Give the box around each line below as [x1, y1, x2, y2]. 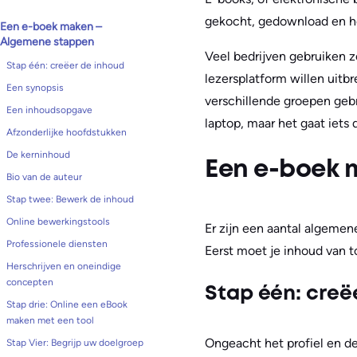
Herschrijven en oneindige [6, 261, 121, 272]
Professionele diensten [6, 238, 108, 249]
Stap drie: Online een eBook [6, 299, 127, 310]
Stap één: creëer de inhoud [6, 60, 124, 71]
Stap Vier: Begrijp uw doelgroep [6, 337, 143, 348]
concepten [6, 277, 53, 288]
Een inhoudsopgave [6, 104, 92, 116]
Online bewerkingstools [6, 216, 110, 227]
